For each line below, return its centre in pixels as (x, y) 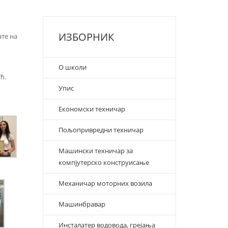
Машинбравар (82, 204)
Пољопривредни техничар (101, 130)
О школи (72, 67)
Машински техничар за (95, 151)
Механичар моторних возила (106, 183)
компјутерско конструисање (104, 162)
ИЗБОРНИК (86, 37)
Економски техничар (92, 109)
